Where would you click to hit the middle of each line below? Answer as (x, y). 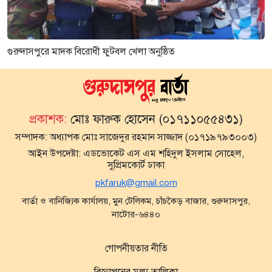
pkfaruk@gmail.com (136, 183)
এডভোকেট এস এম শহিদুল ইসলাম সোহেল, (162, 154)
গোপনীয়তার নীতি (136, 249)
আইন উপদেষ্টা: (54, 154)
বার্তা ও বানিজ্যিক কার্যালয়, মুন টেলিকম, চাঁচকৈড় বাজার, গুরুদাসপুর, (136, 201)
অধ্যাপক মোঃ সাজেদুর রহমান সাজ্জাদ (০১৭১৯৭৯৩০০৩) (152, 138)
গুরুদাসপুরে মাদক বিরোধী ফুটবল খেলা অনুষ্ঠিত (91, 51)
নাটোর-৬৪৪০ (136, 215)
